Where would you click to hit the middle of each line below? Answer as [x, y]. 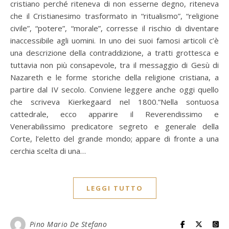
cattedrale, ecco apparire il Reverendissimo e [114, 114]
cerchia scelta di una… [48, 151]
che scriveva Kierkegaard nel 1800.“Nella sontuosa [114, 102]
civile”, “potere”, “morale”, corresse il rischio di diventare [114, 28]
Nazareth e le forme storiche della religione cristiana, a [114, 77]
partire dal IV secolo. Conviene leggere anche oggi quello [114, 89]
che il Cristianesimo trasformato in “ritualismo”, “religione [114, 16]
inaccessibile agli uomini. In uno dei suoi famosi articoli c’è [114, 40]
